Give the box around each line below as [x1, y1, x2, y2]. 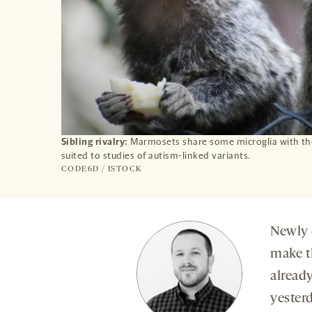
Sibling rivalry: [61, 135, 128, 148]
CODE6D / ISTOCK [61, 164, 143, 173]
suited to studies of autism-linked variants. [61, 149, 251, 162]
